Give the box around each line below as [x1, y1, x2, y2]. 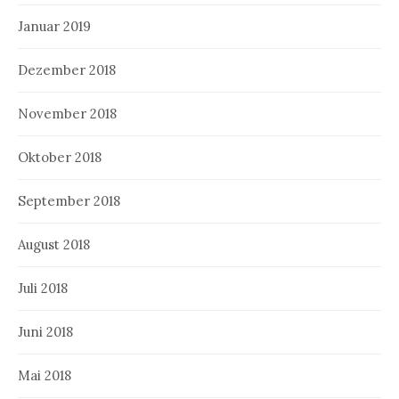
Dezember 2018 [18, 61, 116, 78]
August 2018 [18, 235, 90, 253]
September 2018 [18, 191, 120, 209]
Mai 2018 [18, 366, 71, 384]
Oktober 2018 [18, 148, 102, 166]
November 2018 [18, 104, 117, 122]
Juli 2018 [18, 279, 68, 297]
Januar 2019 [18, 17, 91, 35]
